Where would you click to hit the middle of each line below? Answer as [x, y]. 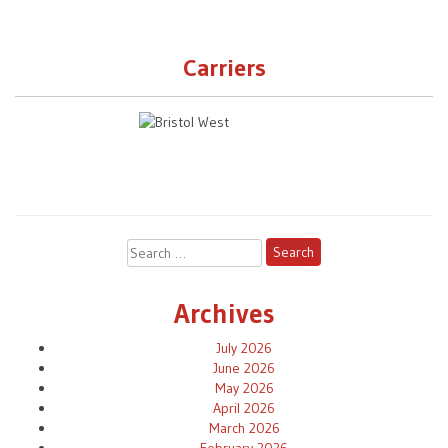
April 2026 [244, 407]
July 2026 [244, 347]
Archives [224, 313]
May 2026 [244, 387]
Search [148, 248]
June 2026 [244, 367]
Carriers [224, 68]
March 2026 [244, 427]
